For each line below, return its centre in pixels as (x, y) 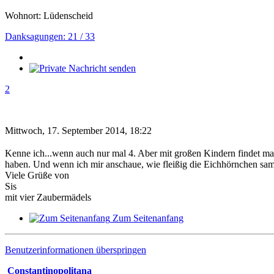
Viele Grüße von (37, 175)
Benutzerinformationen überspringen (76, 250)
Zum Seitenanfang (148, 218)
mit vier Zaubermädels (48, 197)
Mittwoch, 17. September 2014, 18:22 (78, 131)
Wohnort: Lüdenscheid (49, 16)
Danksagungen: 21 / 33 (50, 37)
